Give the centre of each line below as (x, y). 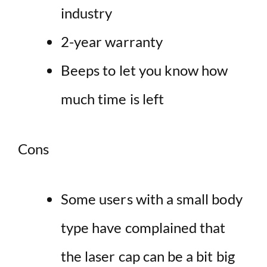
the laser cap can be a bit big (148, 256)
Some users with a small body (152, 199)
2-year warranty (112, 42)
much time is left (113, 99)
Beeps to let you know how (145, 70)
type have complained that (143, 228)
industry (87, 13)
